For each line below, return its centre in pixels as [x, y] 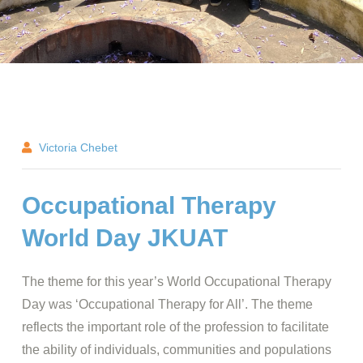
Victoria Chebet [78, 148]
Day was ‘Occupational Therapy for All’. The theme [167, 304]
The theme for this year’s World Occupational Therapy [177, 282]
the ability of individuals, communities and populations [177, 350]
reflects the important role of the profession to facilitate [175, 327]
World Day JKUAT [125, 238]
